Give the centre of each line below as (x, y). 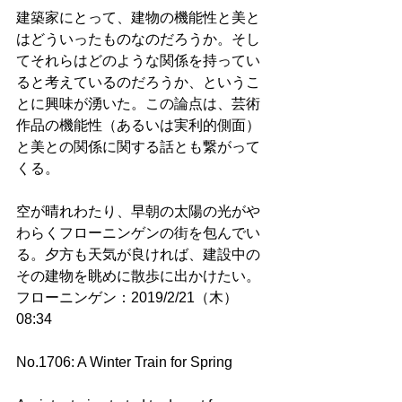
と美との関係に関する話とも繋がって (138, 147)
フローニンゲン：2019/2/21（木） (127, 298)
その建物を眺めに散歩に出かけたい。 (138, 276)
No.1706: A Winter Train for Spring (124, 363)
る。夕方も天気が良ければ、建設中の (138, 255)
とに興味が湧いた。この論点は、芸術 (138, 104)
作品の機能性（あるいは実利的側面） (138, 126)
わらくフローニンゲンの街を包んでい (138, 233)
